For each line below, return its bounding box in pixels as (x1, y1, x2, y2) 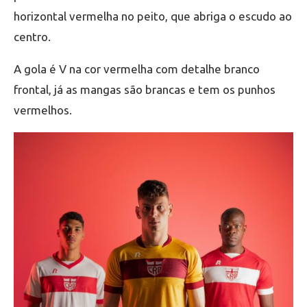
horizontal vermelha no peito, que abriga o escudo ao (14, 10, 292, 23)
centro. (14, 30, 51, 44)
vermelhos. (14, 103, 72, 117)
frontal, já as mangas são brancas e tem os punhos (14, 83, 275, 97)
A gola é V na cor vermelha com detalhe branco (14, 62, 260, 76)
